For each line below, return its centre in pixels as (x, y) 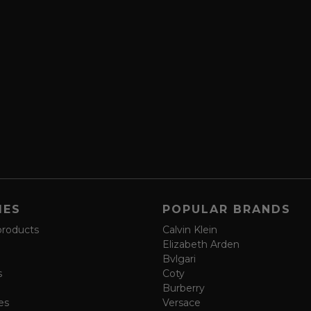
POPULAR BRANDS (227, 209)
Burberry (184, 288)
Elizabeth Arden (201, 244)
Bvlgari (179, 259)
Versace (182, 302)
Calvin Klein (190, 229)
